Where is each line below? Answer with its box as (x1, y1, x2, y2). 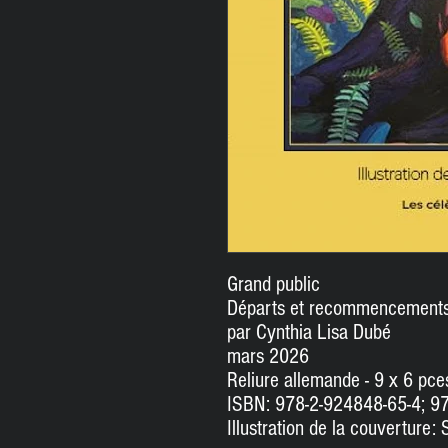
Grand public (227, 272, 320, 298)
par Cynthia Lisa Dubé (227, 320, 391, 346)
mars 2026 (227, 344, 309, 370)
